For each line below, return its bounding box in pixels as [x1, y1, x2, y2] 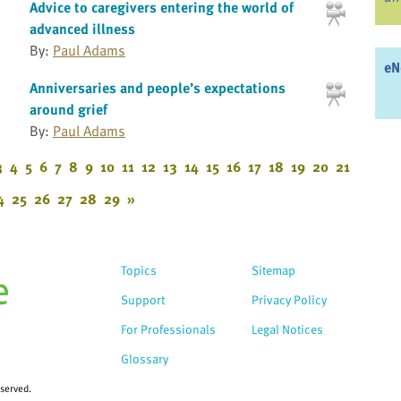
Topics [121, 260, 157, 279]
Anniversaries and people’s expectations [29, 76, 286, 98]
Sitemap [252, 260, 295, 279]
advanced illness [29, 18, 135, 40]
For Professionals [121, 319, 216, 338]
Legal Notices [252, 319, 323, 338]
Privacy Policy [252, 289, 327, 309]
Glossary [121, 348, 168, 368]
